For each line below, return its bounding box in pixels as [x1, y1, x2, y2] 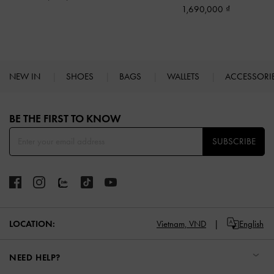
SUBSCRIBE [212, 136, 256, 147]
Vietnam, [157, 218, 187, 229]
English [239, 218, 264, 229]
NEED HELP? [9, 252, 61, 264]
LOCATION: [9, 218, 55, 229]
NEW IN [9, 71, 43, 83]
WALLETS [167, 71, 202, 83]
